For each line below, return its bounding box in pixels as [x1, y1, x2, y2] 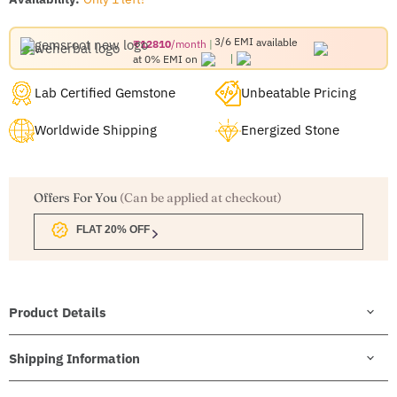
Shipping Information [9, 349, 140, 367]
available [255, 35, 298, 50]
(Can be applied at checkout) [120, 190, 282, 206]
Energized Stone [240, 121, 339, 139]
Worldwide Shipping [34, 121, 157, 139]
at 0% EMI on [132, 51, 198, 66]
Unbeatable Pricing [240, 84, 356, 102]
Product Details [9, 303, 106, 321]
